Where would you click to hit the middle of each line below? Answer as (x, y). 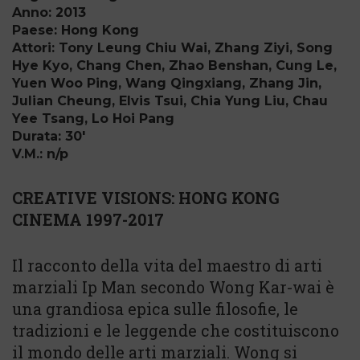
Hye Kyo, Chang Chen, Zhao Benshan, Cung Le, (174, 65)
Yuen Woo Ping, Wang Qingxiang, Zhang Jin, (167, 83)
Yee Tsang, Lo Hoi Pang (93, 119)
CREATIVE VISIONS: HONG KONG (146, 198)
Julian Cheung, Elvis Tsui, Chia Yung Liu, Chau (170, 101)
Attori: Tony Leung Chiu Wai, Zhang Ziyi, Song (172, 48)
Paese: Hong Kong (76, 30)
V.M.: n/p (40, 154)
